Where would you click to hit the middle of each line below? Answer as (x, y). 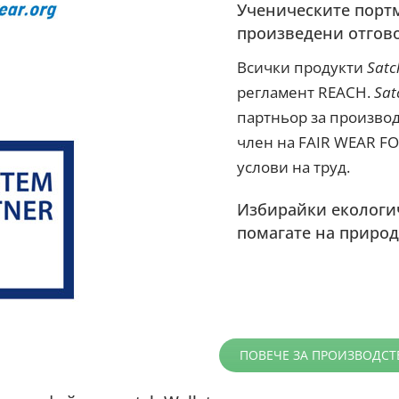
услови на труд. (294, 167)
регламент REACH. (306, 93)
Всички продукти (302, 68)
